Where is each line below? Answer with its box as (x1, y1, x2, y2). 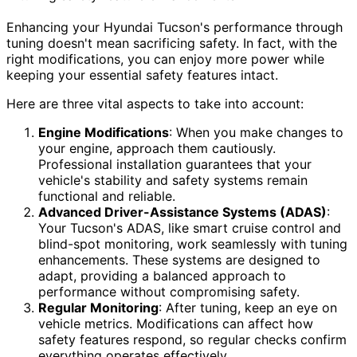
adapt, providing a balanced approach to (38, 268, 286, 284)
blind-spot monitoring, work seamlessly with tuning (38, 236, 347, 253)
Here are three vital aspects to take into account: (6, 96, 304, 112)
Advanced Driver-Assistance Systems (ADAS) (38, 204, 327, 221)
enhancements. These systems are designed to (38, 252, 320, 269)
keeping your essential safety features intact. (6, 67, 278, 84)
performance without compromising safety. (38, 284, 300, 300)
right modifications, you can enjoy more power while (6, 51, 324, 68)
